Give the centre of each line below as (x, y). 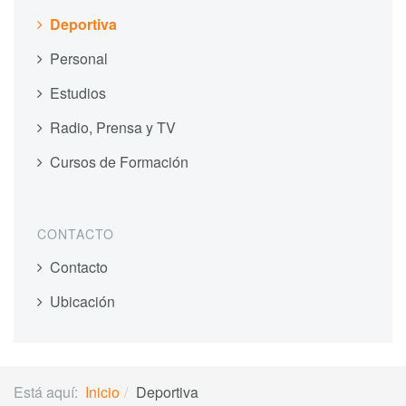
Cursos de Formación (119, 162)
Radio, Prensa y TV (113, 128)
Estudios (78, 93)
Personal (79, 59)
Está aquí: (49, 392)
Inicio (102, 392)
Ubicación (82, 302)
